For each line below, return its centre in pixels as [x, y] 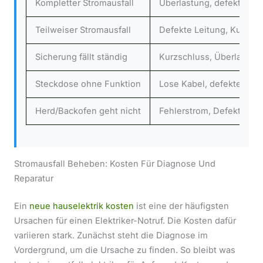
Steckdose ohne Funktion [88, 84]
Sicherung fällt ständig [81, 57]
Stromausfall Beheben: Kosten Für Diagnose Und [115, 163]
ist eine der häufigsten [181, 206]
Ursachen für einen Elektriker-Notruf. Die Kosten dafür [125, 220]
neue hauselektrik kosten [82, 206]
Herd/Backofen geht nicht [88, 111]
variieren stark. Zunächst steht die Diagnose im [111, 235]
